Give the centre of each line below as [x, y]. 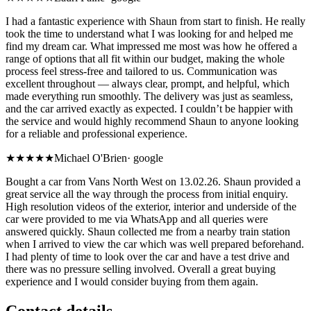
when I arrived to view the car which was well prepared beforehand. [155, 244]
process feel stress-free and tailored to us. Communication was [141, 72]
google [148, 158]
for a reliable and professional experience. [96, 134]
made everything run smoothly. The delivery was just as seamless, [149, 96]
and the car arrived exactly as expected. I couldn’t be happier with [149, 109]
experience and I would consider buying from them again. [132, 282]
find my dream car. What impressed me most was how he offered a [151, 47]
